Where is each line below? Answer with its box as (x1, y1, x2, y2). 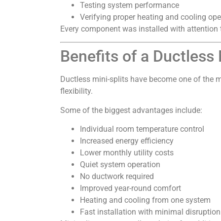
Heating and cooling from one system (80, 195, 211, 205)
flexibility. (60, 86, 93, 96)
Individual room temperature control (80, 124, 204, 134)
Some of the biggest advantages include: (60, 105, 202, 115)
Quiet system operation (80, 160, 160, 170)
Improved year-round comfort (80, 184, 181, 193)
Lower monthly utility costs (80, 148, 174, 158)
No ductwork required (80, 172, 154, 182)
